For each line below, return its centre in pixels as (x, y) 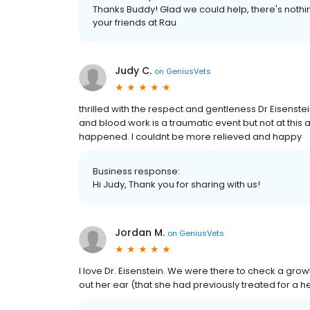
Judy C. (133, 71)
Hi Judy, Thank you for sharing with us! (176, 184)
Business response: (136, 171)
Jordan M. (140, 232)
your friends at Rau (135, 22)
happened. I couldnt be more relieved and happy (190, 137)
